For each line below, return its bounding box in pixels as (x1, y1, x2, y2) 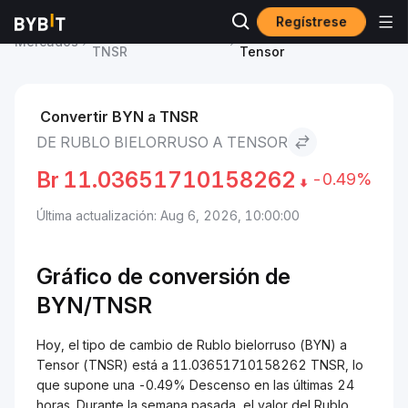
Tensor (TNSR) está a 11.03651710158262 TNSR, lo (36, 357, 363, 372)
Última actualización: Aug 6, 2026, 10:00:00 (36, 208, 300, 223)
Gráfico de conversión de (36, 263, 291, 290)
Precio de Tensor (91, 24, 200, 39)
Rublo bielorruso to (239, 24, 361, 39)
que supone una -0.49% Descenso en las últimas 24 (36, 377, 354, 393)
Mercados (15, 34, 78, 49)
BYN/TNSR (36, 292, 152, 319)
